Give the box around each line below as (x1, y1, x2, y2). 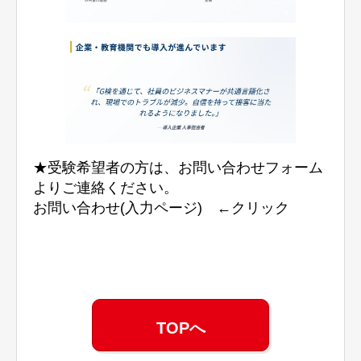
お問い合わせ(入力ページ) (33, 199, 203, 216)
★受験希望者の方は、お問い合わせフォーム (33, 159, 324, 176)
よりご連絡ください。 (33, 179, 179, 196)
